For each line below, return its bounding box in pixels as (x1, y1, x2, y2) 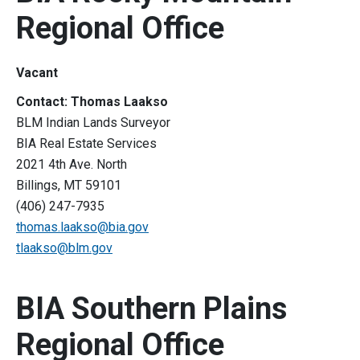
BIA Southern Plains (16, 291, 287, 327)
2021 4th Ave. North (16, 157, 130, 173)
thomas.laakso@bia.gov (16, 219, 149, 235)
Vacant (16, 65, 58, 81)
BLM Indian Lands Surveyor (16, 115, 174, 131)
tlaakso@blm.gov (16, 240, 112, 256)
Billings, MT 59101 (16, 178, 125, 194)
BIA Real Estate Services (16, 136, 160, 152)
